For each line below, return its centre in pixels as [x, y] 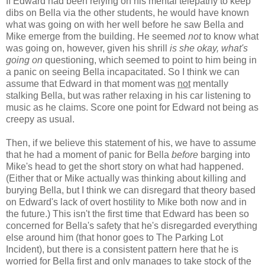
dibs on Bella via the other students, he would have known [127, 12]
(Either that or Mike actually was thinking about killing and [126, 178]
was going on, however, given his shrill [88, 48]
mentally [209, 83]
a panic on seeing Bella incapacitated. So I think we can [123, 72]
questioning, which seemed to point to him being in [150, 60]
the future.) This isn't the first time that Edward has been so [127, 214]
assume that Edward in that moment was [92, 83]
